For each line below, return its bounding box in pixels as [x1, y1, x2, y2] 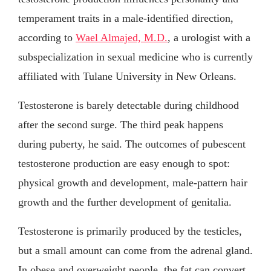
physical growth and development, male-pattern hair [18, 176, 247, 189]
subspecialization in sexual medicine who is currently [18, 50, 253, 63]
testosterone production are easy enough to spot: [18, 157, 230, 169]
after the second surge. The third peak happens [18, 118, 223, 131]
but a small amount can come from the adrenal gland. [18, 244, 253, 256]
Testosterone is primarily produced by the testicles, [18, 224, 242, 237]
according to [18, 31, 76, 44]
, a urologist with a [168, 31, 250, 44]
